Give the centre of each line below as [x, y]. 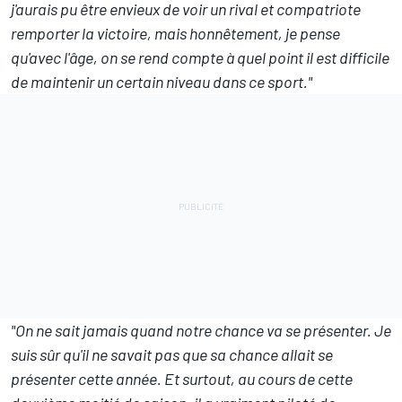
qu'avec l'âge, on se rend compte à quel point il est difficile [200, 57]
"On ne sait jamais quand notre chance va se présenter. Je [201, 330]
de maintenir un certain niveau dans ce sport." [162, 81]
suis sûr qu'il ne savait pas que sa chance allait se [172, 354]
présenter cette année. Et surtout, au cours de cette [182, 378]
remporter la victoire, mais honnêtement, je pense [175, 33]
